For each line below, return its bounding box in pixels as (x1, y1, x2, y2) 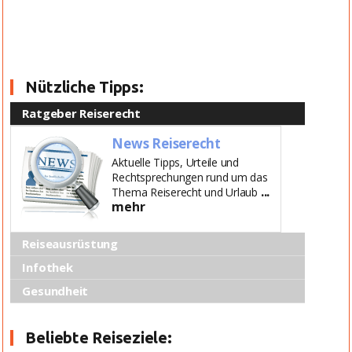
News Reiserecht (112, 134, 221, 152)
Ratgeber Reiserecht (22, 105, 141, 121)
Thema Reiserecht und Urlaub (112, 185, 261, 200)
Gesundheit (22, 283, 89, 299)
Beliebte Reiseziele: (25, 328, 172, 346)
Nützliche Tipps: (25, 78, 144, 96)
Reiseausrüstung (22, 236, 118, 251)
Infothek (22, 259, 73, 275)
